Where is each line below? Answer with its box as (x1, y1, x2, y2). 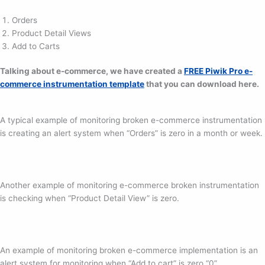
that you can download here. (144, 79, 259, 89)
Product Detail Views (12, 28, 91, 38)
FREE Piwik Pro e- (184, 66, 253, 76)
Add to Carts (12, 41, 60, 51)
